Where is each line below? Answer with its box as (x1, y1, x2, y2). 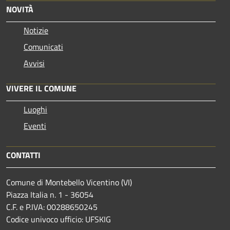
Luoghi (24, 103, 47, 116)
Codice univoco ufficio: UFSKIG (6, 213, 111, 225)
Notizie (24, 24, 48, 36)
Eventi (24, 119, 46, 132)
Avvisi (24, 56, 45, 69)
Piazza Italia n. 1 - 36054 (6, 188, 93, 201)
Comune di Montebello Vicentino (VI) (6, 176, 132, 188)
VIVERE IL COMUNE (6, 82, 76, 94)
